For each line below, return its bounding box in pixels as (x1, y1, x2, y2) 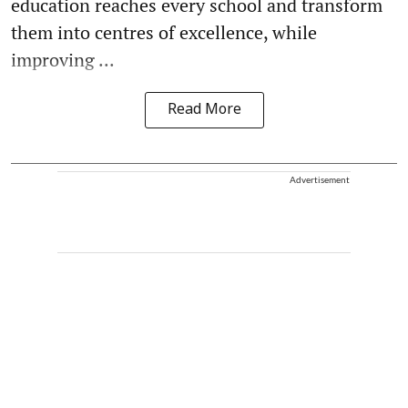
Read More (167, 100, 241, 119)
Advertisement (290, 173, 350, 185)
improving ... (11, 46, 115, 72)
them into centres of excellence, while (11, 19, 317, 45)
